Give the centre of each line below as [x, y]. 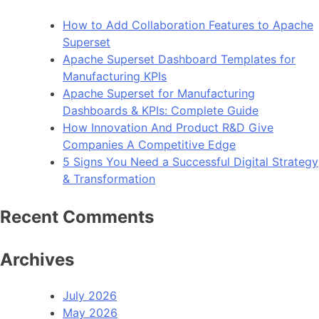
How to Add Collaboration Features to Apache [188, 25]
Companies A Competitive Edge [149, 145]
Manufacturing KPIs [115, 77]
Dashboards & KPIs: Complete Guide [161, 111]
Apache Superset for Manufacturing [159, 94]
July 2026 [90, 296]
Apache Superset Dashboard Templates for [179, 59]
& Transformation [109, 179]
